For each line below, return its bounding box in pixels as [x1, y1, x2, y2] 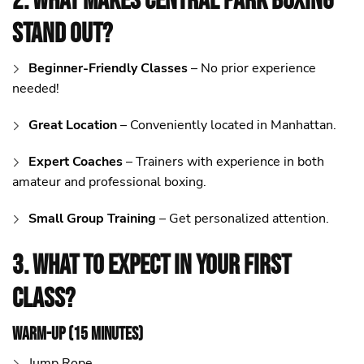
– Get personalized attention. [156, 209, 329, 227]
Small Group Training [28, 209, 156, 227]
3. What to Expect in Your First [12, 249, 291, 283]
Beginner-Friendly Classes [28, 58, 188, 77]
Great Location [28, 115, 117, 134]
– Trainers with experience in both [123, 152, 324, 171]
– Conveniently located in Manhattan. [117, 115, 336, 134]
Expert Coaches [28, 152, 123, 171]
